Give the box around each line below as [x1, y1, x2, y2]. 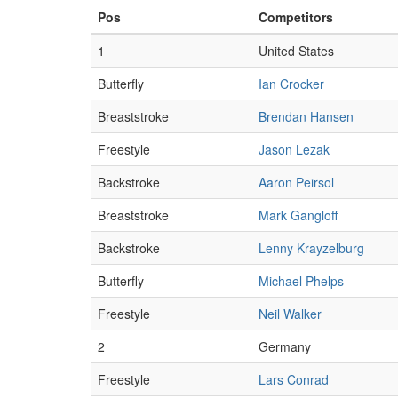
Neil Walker [259, 305, 322, 322]
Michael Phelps [259, 272, 344, 290]
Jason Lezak [259, 140, 330, 158]
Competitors [259, 8, 333, 26]
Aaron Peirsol [259, 173, 334, 191]
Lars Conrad [259, 370, 329, 388]
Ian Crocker [259, 75, 324, 92]
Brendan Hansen [259, 107, 354, 125]
